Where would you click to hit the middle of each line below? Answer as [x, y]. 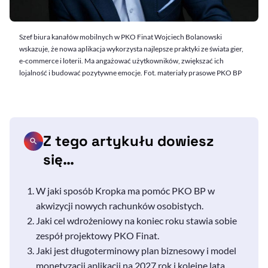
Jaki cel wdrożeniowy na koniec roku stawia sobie [136, 220]
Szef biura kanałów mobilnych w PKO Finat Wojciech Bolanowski [121, 36]
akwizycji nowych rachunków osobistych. [120, 205]
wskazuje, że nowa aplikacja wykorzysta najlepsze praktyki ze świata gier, [131, 48]
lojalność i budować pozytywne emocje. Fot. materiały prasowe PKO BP [130, 72]
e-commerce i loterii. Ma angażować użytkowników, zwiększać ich [121, 60]
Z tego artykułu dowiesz [128, 141]
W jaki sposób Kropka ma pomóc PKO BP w [125, 190]
